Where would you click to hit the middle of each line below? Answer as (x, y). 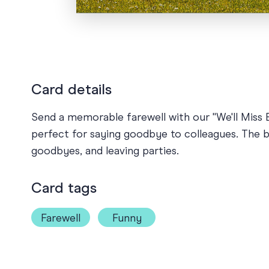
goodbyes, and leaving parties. (105, 151)
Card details (71, 90)
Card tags (64, 188)
